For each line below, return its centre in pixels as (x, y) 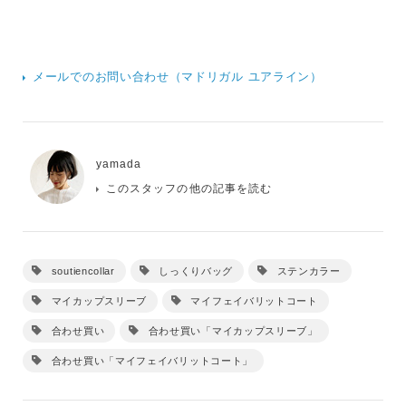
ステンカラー (309, 271)
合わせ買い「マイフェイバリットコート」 (152, 361)
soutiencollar (83, 271)
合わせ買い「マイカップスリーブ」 (233, 331)
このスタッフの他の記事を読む (189, 189)
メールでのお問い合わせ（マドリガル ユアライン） (178, 77)
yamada (119, 164)
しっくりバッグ (196, 271)
